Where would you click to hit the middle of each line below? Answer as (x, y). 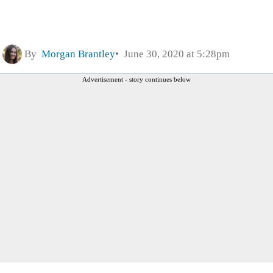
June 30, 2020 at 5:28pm (174, 54)
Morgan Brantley (78, 54)
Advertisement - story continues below (136, 79)
